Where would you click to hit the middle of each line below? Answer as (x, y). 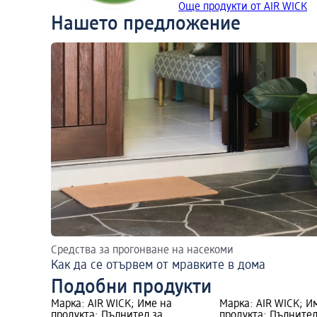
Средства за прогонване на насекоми (142, 251)
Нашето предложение (146, 24)
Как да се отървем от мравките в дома (158, 266)
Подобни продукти (131, 288)
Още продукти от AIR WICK (243, 7)
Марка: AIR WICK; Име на (111, 305)
